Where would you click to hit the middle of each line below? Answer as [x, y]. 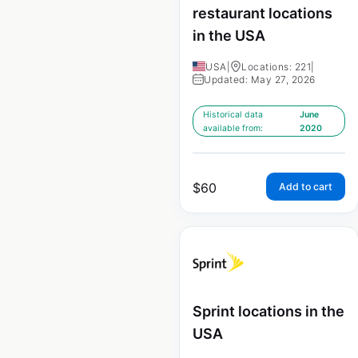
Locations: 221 [276, 67]
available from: [233, 129]
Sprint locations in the [268, 312]
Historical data [233, 115]
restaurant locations [263, 13]
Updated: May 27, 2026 [260, 80]
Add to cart [306, 187]
